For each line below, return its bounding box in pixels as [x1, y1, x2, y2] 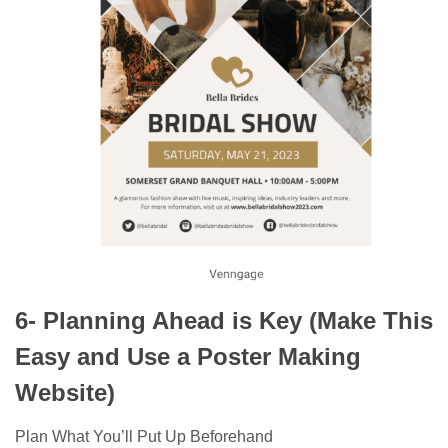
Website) [15, 378, 115, 406]
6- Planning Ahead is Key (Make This [15, 306, 433, 334]
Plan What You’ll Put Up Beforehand [15, 427, 273, 445]
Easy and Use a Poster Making [15, 342, 361, 370]
